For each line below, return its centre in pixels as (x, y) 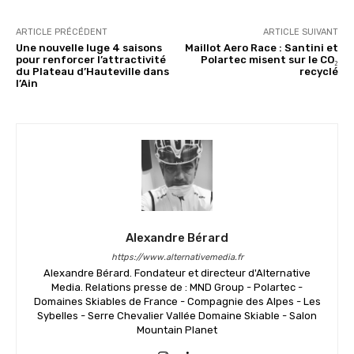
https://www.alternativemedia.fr (177, 257)
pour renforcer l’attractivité (91, 59)
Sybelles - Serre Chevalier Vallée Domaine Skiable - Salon (177, 315)
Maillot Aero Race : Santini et (261, 47)
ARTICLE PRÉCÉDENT (62, 32)
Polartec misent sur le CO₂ (269, 59)
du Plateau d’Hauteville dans (92, 71)
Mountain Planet (177, 330)
